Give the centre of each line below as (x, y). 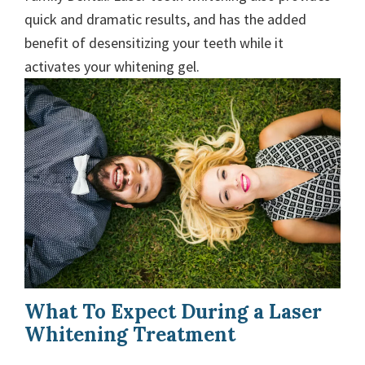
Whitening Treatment (130, 335)
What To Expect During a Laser (173, 312)
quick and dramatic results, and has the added (165, 19)
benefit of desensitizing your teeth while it (154, 42)
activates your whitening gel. (112, 66)
